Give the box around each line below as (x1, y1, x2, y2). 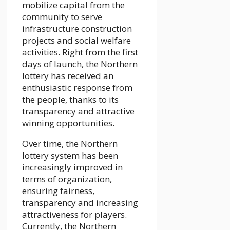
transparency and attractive (22, 105, 135, 118)
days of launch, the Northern (22, 58, 138, 70)
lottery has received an (22, 70, 113, 82)
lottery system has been (22, 149, 118, 162)
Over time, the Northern (22, 138, 118, 150)
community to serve (22, 11, 102, 23)
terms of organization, (22, 173, 112, 185)
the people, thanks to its (22, 93, 119, 106)
